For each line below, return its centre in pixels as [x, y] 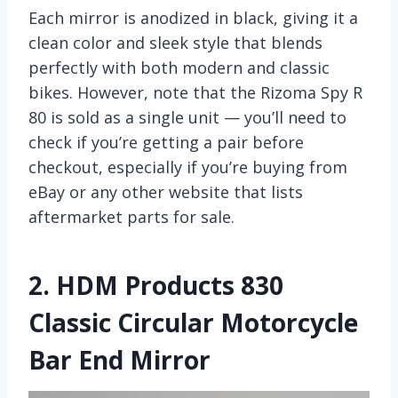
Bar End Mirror [119, 359]
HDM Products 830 [170, 285]
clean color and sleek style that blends [175, 42]
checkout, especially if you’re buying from [188, 167]
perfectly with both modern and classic [179, 67]
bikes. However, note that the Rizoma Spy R [195, 92]
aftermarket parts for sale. [131, 216]
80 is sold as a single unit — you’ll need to [187, 117]
